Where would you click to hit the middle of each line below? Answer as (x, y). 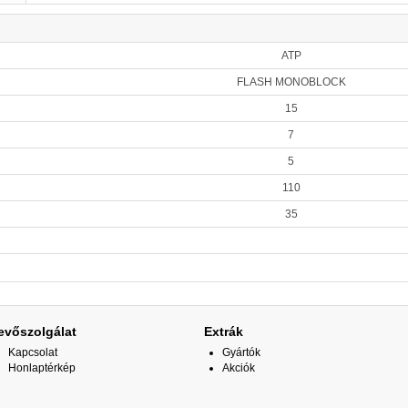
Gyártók (241, 352)
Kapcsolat (33, 352)
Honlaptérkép (42, 368)
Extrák (224, 331)
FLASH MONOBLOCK (291, 82)
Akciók (239, 368)
